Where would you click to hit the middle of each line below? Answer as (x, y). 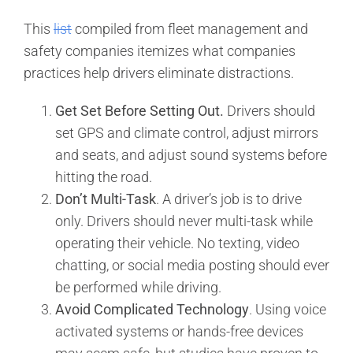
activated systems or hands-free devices (179, 331)
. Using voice (288, 309)
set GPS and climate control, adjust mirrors (187, 132)
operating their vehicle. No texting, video (177, 243)
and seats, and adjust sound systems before (191, 154)
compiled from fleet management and (190, 28)
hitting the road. (104, 176)
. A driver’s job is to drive (229, 199)
